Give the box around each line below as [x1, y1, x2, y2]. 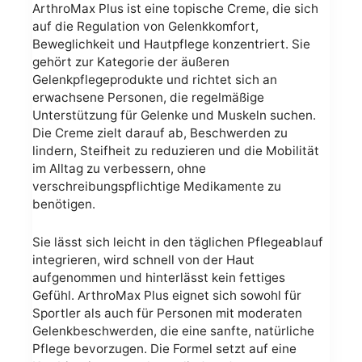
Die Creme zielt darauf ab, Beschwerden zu [32, 125, 288, 141]
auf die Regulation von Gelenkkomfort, [32, 19, 259, 35]
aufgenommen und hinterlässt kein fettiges [32, 269, 285, 285]
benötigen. [32, 196, 95, 213]
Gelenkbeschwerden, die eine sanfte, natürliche [32, 322, 314, 339]
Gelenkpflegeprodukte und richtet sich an [32, 72, 277, 88]
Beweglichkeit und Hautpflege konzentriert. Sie [32, 36, 310, 53]
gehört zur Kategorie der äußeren [32, 54, 229, 70]
